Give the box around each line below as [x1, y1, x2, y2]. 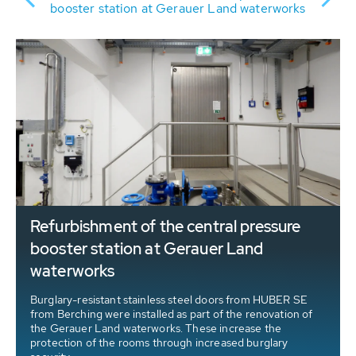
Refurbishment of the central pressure [30, 216, 301, 237]
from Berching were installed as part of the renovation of [30, 307, 313, 321]
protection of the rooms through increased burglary [30, 335, 288, 350]
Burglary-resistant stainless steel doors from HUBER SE [30, 292, 308, 307]
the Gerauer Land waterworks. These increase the [30, 321, 282, 335]
